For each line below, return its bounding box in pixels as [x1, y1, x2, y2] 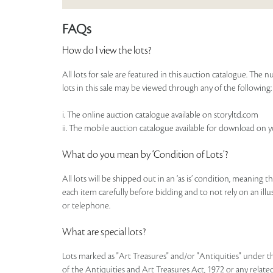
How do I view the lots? [62, 45, 151, 56]
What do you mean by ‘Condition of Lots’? [62, 149, 228, 160]
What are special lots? [62, 227, 146, 238]
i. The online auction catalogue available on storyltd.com [62, 110, 258, 120]
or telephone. [62, 201, 110, 211]
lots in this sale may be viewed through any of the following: [62, 83, 272, 93]
